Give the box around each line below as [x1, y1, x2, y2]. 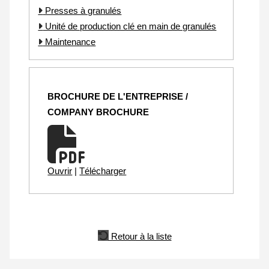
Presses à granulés [43, 5, 122, 16]
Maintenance [43, 36, 96, 47]
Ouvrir [47, 165, 73, 176]
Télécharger [79, 165, 127, 176]
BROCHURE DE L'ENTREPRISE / [47, 91, 189, 101]
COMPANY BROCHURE [47, 106, 150, 117]
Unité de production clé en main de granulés [43, 20, 217, 31]
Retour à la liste [108, 231, 172, 242]
